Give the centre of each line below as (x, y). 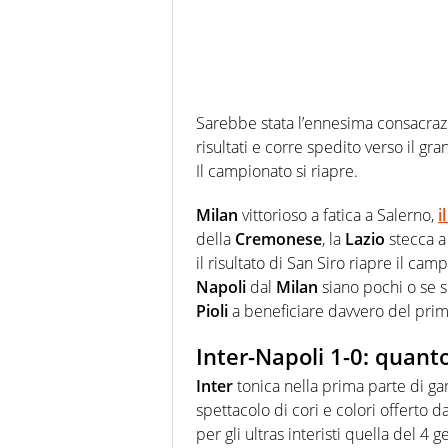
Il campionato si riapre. (277, 170)
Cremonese (278, 238)
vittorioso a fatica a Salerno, (338, 214)
